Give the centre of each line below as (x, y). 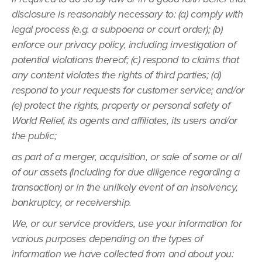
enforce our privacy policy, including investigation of (124, 44)
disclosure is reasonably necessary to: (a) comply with (127, 14)
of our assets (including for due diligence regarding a (126, 172)
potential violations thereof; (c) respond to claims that (125, 60)
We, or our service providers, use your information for (127, 223)
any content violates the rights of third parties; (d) (116, 75)
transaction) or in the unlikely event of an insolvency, (125, 187)
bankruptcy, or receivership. (72, 202)
